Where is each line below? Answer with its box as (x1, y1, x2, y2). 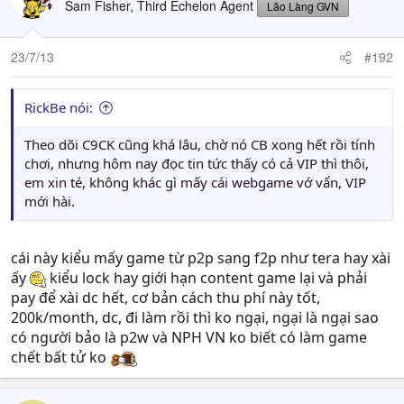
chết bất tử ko (11, 347, 110, 367)
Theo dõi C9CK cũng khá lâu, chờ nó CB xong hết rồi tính (24, 135, 375, 153)
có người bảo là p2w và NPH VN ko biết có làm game (11, 327, 367, 347)
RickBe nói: (24, 98, 93, 116)
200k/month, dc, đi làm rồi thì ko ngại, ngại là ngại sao (11, 308, 379, 327)
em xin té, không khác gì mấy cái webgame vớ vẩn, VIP (24, 173, 366, 191)
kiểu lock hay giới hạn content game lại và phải (46, 268, 367, 288)
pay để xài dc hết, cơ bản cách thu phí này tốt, (11, 288, 320, 308)
